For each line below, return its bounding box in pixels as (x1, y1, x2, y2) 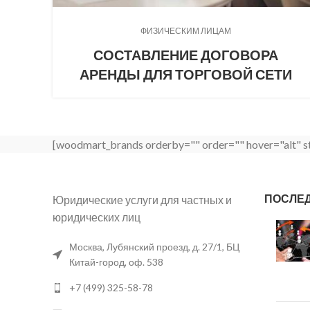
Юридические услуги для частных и (53, 193, 232, 207)
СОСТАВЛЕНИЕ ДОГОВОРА (93, 46, 278, 64)
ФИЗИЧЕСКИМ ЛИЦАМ (140, 26, 231, 37)
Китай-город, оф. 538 (69, 256, 163, 268)
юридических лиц (53, 210, 140, 224)
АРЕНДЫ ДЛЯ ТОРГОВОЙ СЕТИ (79, 66, 292, 83)
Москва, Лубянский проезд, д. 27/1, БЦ (69, 241, 239, 253)
